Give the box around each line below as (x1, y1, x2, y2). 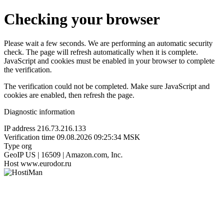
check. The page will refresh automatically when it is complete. (4, 47, 198, 56)
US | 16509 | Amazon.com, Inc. (25, 150, 123, 159)
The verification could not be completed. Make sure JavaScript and (4, 82, 210, 90)
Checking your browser (4, 10, 160, 28)
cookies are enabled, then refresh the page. (4, 90, 134, 99)
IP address (4, 124, 35, 132)
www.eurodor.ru (21, 159, 71, 168)
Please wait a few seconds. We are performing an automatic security (4, 39, 213, 47)
